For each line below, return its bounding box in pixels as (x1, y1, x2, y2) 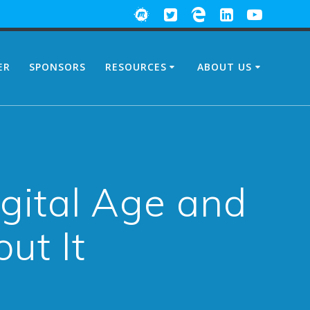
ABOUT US (197, 60, 253, 73)
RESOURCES (104, 60, 167, 73)
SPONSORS (29, 60, 86, 73)
